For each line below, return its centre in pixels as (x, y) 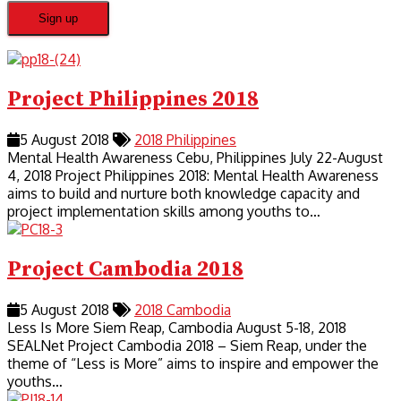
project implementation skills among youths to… (164, 212)
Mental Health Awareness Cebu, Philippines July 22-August (195, 158)
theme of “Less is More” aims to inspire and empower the (193, 363)
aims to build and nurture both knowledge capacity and (183, 194)
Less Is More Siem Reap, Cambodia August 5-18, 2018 (177, 327)
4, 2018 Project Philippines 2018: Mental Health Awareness (193, 176)
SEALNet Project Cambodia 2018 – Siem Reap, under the (187, 345)
